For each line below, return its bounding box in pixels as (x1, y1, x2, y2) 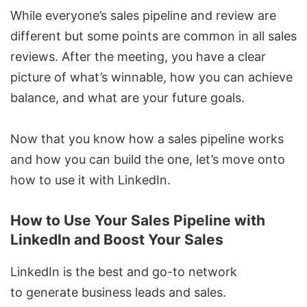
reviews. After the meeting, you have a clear (10, 49, 266, 64)
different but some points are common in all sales (10, 29, 297, 44)
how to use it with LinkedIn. (10, 173, 171, 188)
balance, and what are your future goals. (10, 90, 245, 106)
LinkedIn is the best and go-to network (10, 265, 237, 280)
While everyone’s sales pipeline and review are (10, 8, 276, 23)
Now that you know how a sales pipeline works (10, 132, 284, 147)
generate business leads (26, 285, 165, 300)
